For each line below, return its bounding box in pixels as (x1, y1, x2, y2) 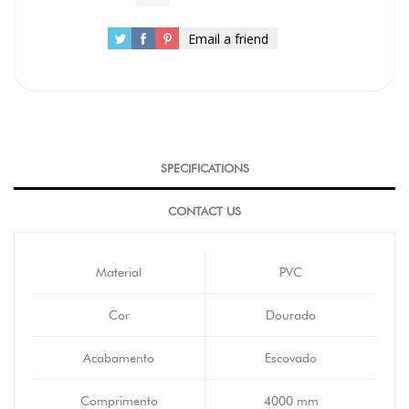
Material (96, 265, 142, 279)
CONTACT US (168, 204, 241, 218)
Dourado (266, 308, 316, 322)
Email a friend (188, 29, 268, 47)
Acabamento (83, 351, 154, 365)
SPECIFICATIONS (160, 161, 249, 175)
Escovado (265, 351, 317, 365)
